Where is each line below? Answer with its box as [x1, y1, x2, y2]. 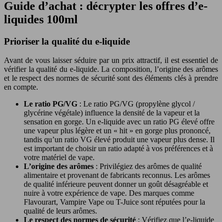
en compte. [4, 83, 38, 92]
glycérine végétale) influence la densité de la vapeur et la [24, 109, 200, 117]
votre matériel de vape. [24, 153, 95, 162]
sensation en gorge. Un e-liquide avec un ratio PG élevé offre [24, 117, 215, 126]
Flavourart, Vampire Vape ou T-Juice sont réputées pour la [24, 198, 205, 207]
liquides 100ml [4, 12, 78, 26]
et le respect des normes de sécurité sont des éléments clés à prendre [4, 74, 218, 83]
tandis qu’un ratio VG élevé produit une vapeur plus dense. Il [24, 135, 215, 144]
